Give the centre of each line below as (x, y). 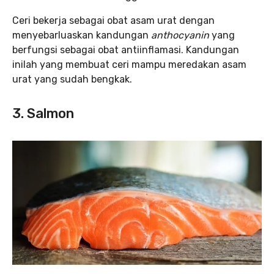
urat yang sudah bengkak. (73, 79)
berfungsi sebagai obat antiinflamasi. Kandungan (126, 50)
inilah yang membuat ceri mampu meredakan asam (129, 64)
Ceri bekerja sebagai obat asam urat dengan (113, 20)
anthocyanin (181, 35)
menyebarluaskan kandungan (82, 35)
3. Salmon (43, 113)
